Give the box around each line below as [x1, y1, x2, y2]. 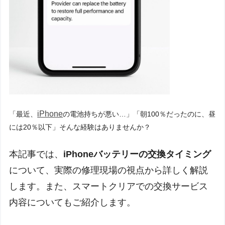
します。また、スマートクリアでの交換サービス [9, 181, 208, 192]
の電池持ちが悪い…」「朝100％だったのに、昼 [63, 110, 216, 119]
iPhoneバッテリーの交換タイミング [63, 149, 211, 160]
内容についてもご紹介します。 [9, 197, 136, 208]
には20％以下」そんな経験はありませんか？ [9, 123, 151, 132]
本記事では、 [9, 149, 64, 160]
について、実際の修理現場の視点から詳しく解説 [9, 165, 208, 176]
